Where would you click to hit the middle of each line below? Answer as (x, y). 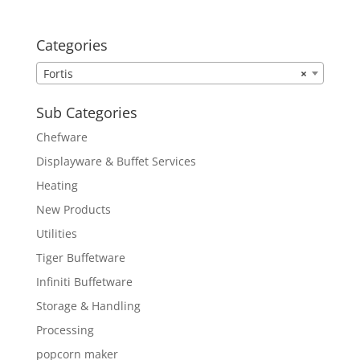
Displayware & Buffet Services (116, 161)
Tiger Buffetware (80, 257)
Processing (65, 329)
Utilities (56, 233)
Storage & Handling (88, 305)
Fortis (58, 73)
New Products (73, 209)
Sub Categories (86, 112)
